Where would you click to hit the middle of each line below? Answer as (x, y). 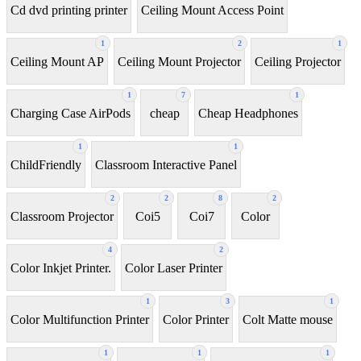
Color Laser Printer (174, 268)
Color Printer (196, 319)
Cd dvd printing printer (69, 10)
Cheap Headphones (248, 113)
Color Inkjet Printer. (61, 268)
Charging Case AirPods (71, 113)
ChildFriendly (46, 164)
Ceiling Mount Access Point (212, 10)
